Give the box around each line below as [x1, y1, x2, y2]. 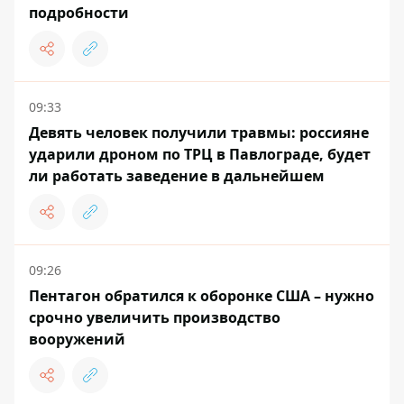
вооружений [29, 329, 125, 350]
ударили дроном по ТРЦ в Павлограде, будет [29, 144, 371, 165]
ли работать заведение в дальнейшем [29, 166, 325, 187]
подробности [29, 3, 129, 23]
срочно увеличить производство [29, 308, 280, 328]
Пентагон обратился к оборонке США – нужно [29, 286, 374, 307]
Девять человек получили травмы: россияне [29, 123, 369, 143]
